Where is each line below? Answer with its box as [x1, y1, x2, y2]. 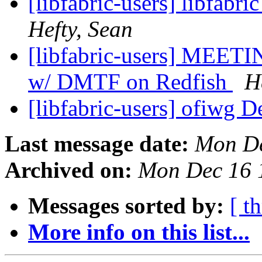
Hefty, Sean [28, 16, 133, 42]
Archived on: [5, 157, 132, 183]
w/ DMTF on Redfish [28, 69, 233, 95]
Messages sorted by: [28, 193, 224, 219]
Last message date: [5, 131, 189, 157]
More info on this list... [28, 219, 250, 245]
